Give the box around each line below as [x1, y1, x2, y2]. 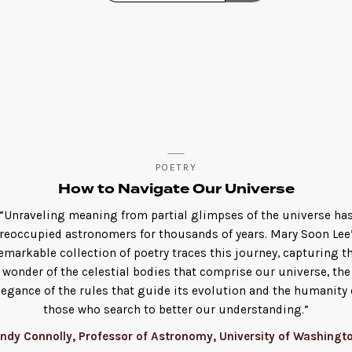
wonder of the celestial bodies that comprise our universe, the [2, 264, 350, 279]
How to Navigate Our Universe [57, 178, 295, 200]
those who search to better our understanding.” [43, 302, 309, 317]
